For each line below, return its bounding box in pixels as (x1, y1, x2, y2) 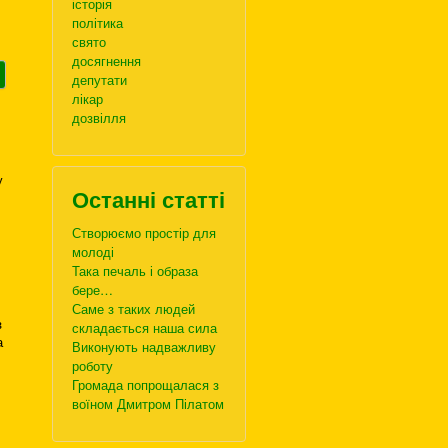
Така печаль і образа (72, 261, 198, 280)
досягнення (72, 51, 141, 70)
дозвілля (72, 108, 126, 127)
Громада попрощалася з (72, 375, 219, 394)
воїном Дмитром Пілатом (72, 394, 224, 413)
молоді (72, 242, 114, 261)
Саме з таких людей (72, 299, 195, 318)
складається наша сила (72, 318, 217, 337)
